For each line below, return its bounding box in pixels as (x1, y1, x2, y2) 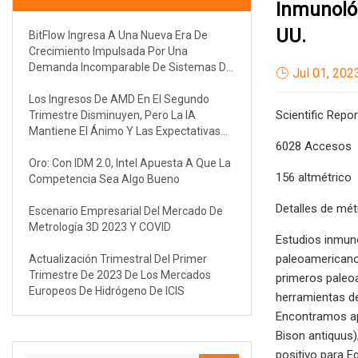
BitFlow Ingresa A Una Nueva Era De (29, 28, 208, 42)
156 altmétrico (276, 169, 352, 185)
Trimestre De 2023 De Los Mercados (29, 268, 211, 281)
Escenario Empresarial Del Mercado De (29, 204, 223, 217)
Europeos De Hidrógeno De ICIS (29, 284, 185, 297)
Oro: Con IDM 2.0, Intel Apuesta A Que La (29, 156, 231, 169)
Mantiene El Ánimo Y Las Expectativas (29, 124, 221, 137)
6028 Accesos (276, 138, 352, 153)
